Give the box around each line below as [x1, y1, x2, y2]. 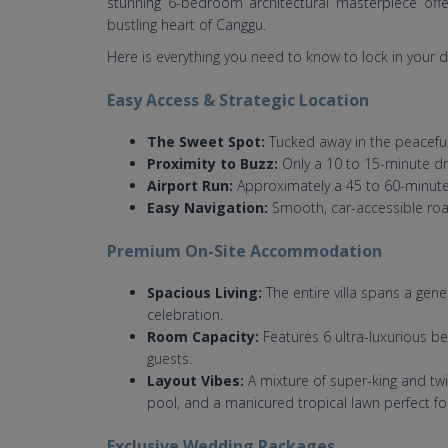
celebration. [147, 305, 223, 325]
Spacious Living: [147, 283, 262, 303]
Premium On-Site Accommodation [107, 240, 382, 263]
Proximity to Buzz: [147, 154, 278, 174]
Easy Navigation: [147, 198, 268, 218]
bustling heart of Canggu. [107, 15, 266, 35]
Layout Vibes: [147, 371, 244, 391]
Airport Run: [147, 176, 233, 196]
